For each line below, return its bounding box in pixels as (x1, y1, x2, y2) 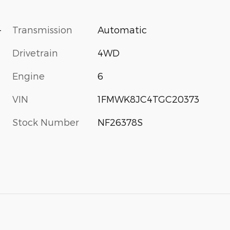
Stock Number (12, 117, 79, 128)
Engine (12, 70, 45, 82)
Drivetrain (12, 47, 58, 59)
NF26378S (98, 117, 143, 128)
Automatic (98, 24, 147, 35)
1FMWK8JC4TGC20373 (98, 93, 200, 105)
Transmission (12, 24, 72, 35)
